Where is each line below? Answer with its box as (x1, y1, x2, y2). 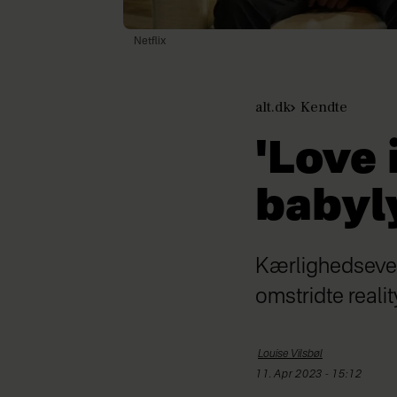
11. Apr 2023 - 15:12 (261, 370, 362, 381)
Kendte (300, 97, 347, 118)
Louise (258, 349, 289, 361)
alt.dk (255, 97, 291, 118)
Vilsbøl (291, 349, 323, 361)
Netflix (133, 36, 166, 48)
